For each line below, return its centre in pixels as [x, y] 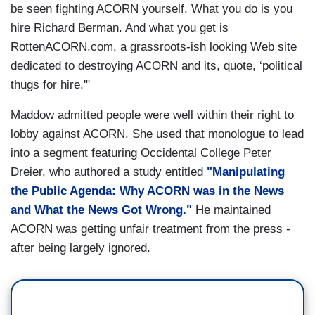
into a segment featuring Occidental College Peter [141, 153]
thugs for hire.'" [50, 85]
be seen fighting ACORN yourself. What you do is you [152, 9]
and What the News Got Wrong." [101, 210]
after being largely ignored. [81, 248]
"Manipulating [246, 172]
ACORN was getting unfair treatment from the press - [150, 229]
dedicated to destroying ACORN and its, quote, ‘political [156, 66]
